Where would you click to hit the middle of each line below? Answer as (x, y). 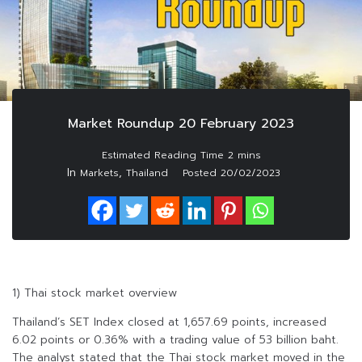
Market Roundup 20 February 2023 (181, 124)
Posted (202, 173)
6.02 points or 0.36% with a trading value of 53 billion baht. (175, 340)
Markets (99, 173)
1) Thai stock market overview (95, 293)
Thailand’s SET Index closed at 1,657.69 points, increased (169, 322)
